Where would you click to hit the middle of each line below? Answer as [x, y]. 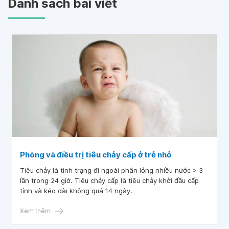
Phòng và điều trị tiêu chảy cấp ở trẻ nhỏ [96, 155]
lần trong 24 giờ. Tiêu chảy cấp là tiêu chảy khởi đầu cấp [109, 180]
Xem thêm [35, 211]
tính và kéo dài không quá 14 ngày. [76, 191]
